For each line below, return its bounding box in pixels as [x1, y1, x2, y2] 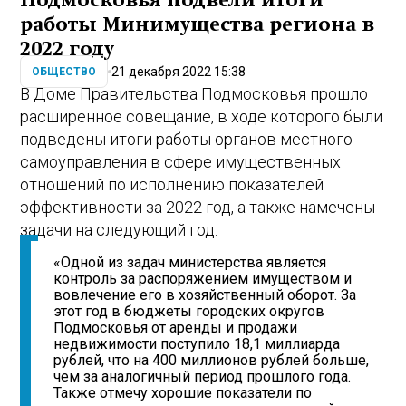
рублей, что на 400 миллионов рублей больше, [53, 352, 370, 370]
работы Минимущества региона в [20, 14, 375, 35]
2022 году [20, 38, 115, 60]
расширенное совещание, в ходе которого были [20, 106, 383, 126]
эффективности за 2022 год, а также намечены [20, 197, 376, 217]
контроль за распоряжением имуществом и [53, 270, 353, 288]
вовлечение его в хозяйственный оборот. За [53, 286, 357, 304]
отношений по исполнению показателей [20, 174, 324, 194]
